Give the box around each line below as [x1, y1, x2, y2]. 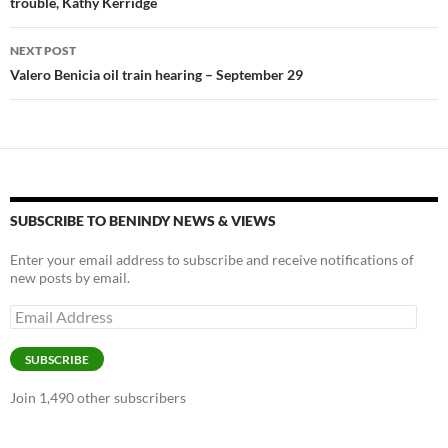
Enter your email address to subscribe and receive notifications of [10, 250, 414, 268]
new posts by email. [10, 268, 130, 286]
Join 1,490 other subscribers [10, 388, 186, 406]
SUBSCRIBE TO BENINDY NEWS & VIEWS [10, 211, 276, 229]
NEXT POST [10, 42, 76, 58]
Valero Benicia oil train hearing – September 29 [10, 65, 303, 83]
